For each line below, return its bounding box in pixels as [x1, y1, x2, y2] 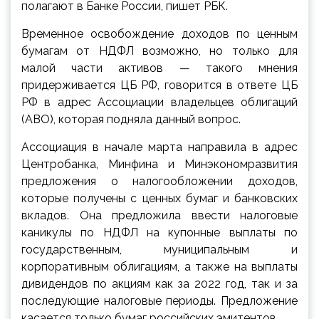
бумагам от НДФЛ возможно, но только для [21, 44, 298, 58]
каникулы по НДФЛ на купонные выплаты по [21, 226, 298, 240]
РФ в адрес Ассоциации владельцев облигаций [21, 95, 298, 110]
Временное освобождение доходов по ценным [21, 27, 298, 41]
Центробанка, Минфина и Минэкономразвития [21, 157, 298, 172]
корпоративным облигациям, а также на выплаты [21, 260, 298, 274]
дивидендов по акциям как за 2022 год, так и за [21, 277, 298, 291]
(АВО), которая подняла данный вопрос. [21, 113, 241, 127]
